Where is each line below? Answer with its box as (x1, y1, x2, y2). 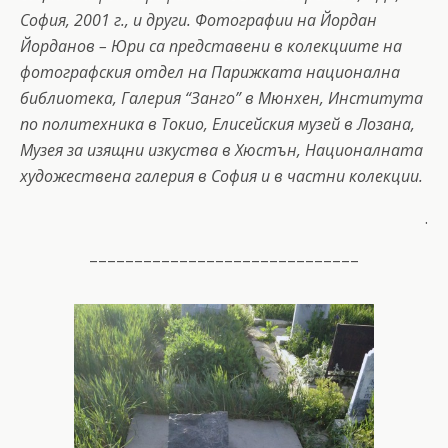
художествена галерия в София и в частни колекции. (20, 164, 423, 187)
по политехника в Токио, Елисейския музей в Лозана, (20, 112, 415, 135)
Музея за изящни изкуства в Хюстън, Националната (20, 138, 423, 161)
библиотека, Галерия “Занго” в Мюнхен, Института (20, 86, 423, 109)
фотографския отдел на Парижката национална (20, 60, 400, 83)
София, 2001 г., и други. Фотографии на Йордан (20, 8, 377, 31)
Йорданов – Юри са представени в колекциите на (20, 34, 402, 57)
